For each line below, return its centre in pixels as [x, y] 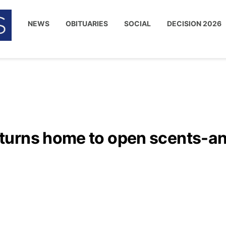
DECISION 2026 [194, 23]
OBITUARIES [87, 23]
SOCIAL [138, 23]
